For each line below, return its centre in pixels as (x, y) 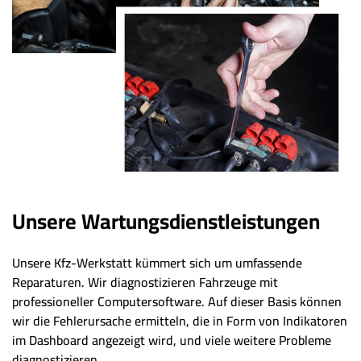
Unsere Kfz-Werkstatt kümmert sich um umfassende (157, 262)
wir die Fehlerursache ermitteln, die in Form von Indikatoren (180, 320)
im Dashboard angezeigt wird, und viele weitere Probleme (172, 340)
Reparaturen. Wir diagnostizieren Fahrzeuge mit (145, 282)
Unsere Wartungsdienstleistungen (166, 221)
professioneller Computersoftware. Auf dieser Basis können (177, 301)
